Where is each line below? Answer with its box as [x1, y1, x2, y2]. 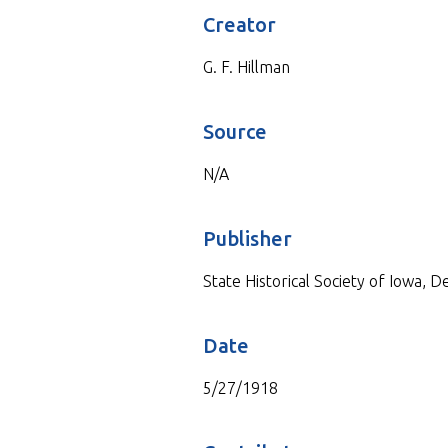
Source [202, 119, 267, 143]
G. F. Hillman [202, 57, 290, 76]
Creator [202, 12, 276, 36]
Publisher [202, 226, 292, 250]
